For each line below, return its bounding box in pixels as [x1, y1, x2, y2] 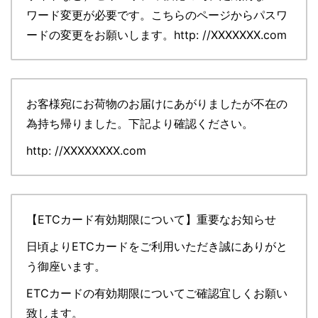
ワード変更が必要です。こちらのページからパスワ [26, 7, 287, 22]
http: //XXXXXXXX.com [26, 143, 146, 158]
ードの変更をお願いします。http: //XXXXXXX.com [26, 27, 287, 42]
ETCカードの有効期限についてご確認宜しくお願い [26, 285, 287, 300]
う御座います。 [26, 258, 106, 273]
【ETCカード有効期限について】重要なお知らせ [26, 212, 276, 226]
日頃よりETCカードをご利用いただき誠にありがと [26, 238, 287, 253]
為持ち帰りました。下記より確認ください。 [26, 116, 253, 131]
